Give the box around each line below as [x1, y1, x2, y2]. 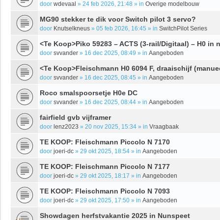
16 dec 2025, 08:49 [84, 49, 136, 56]
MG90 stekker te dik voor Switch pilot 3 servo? [40, 15, 196, 23]
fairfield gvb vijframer [40, 113, 111, 121]
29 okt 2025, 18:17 [80, 172, 130, 179]
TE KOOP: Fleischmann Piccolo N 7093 [40, 187, 170, 195]
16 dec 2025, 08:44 [84, 98, 136, 106]
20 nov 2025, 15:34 [85, 123, 137, 130]
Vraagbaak [149, 123, 179, 130]
